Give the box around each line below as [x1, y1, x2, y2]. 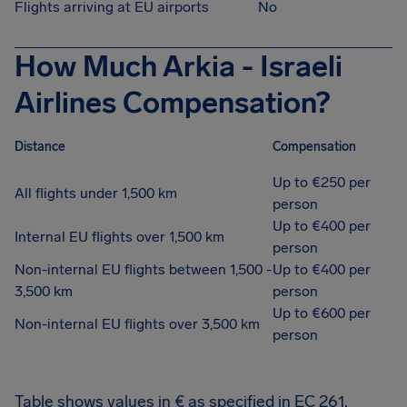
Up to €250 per [273, 174, 371, 191]
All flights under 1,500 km [15, 184, 177, 202]
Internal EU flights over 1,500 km [15, 228, 224, 245]
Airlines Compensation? [15, 85, 330, 120]
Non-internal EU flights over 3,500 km [15, 315, 260, 333]
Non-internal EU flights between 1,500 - [15, 261, 272, 278]
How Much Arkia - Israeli [15, 49, 342, 84]
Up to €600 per [273, 304, 371, 322]
